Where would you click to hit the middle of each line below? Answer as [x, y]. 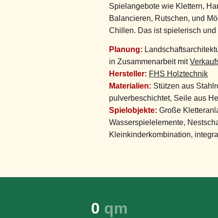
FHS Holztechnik [178, 74]
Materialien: [130, 86]
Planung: [126, 50]
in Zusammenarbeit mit [149, 62]
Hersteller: [128, 74]
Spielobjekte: [133, 110]
